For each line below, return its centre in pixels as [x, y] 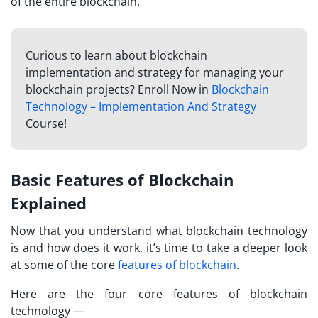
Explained [49, 203]
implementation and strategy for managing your [154, 73]
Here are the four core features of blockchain [159, 294]
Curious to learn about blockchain [116, 56]
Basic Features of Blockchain [122, 179]
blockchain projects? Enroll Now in [118, 90]
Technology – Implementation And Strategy [141, 107]
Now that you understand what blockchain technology [159, 230]
